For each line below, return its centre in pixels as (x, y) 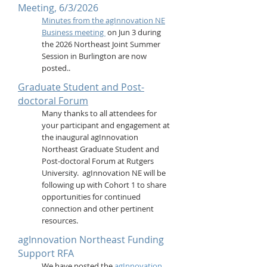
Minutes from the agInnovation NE (103, 20)
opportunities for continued (91, 197)
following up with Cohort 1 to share (104, 185)
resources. (60, 221)
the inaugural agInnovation (90, 137)
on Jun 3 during (133, 32)
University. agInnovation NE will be (104, 173)
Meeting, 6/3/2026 (58, 8)
